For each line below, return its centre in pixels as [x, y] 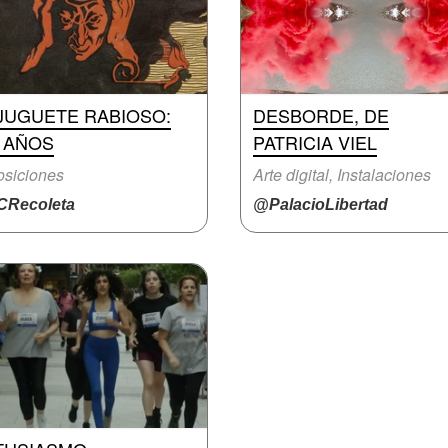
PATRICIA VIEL [315, 142]
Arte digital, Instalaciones [342, 174]
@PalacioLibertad [320, 204]
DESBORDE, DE [321, 115]
